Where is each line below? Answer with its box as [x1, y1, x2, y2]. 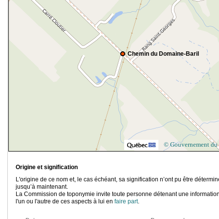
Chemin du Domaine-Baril [128, 50, 199, 58]
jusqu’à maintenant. [16, 183, 68, 191]
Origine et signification [16, 164, 78, 171]
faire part [114, 198, 138, 205]
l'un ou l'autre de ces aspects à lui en [16, 198, 114, 205]
